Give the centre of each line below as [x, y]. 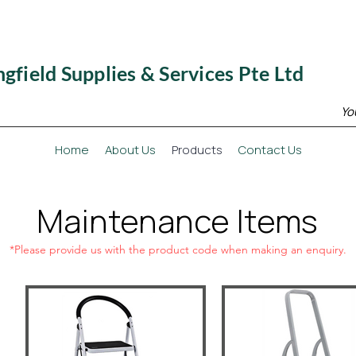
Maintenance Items [178, 221]
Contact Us [270, 150]
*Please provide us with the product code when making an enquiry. [178, 250]
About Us [130, 150]
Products [197, 150]
